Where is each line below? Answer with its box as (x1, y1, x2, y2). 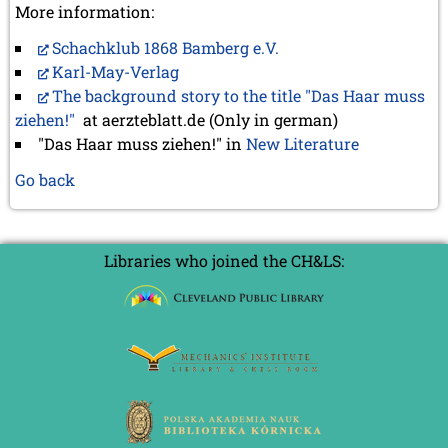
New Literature (246, 132, 359, 154)
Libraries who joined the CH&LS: (104, 249, 344, 271)
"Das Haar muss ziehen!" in (38, 132, 246, 154)
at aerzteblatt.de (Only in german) (75, 108, 338, 130)
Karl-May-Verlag (52, 60, 179, 82)
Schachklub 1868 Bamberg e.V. (52, 36, 279, 58)
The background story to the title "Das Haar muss (52, 84, 425, 106)
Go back (15, 168, 75, 190)
